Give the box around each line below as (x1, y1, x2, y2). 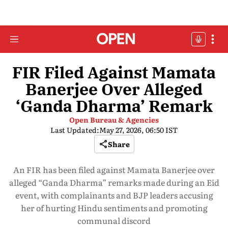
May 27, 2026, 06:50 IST (99, 125, 178, 135)
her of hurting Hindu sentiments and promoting (20, 202, 208, 214)
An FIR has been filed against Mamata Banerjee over (13, 163, 215, 176)
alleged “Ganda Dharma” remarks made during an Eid (9, 176, 219, 188)
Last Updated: (50, 125, 99, 135)
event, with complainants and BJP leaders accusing (15, 189, 213, 201)
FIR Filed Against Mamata (12, 62, 216, 83)
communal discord (77, 214, 151, 226)
